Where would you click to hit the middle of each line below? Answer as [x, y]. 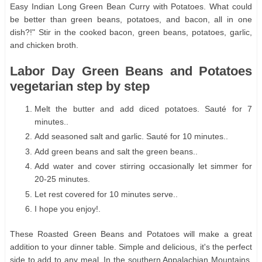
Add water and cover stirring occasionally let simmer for [143, 166]
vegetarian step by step [80, 87]
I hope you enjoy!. [68, 209]
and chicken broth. [44, 45]
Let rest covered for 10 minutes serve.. [106, 194]
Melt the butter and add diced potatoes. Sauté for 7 [143, 108]
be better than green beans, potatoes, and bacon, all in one [131, 20]
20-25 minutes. [62, 179]
